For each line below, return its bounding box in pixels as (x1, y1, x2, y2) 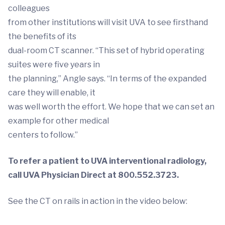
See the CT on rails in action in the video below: (8, 196, 187, 206)
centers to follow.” (8, 130, 78, 140)
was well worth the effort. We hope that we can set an (8, 102, 214, 112)
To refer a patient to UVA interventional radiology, (8, 156, 206, 166)
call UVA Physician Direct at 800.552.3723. (8, 170, 179, 180)
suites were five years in (8, 60, 100, 70)
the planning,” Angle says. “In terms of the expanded (8, 74, 206, 84)
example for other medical (8, 116, 109, 126)
